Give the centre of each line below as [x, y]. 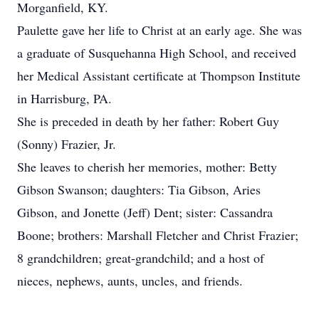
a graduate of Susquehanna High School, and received [157, 53]
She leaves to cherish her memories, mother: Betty [147, 167]
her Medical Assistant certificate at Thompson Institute [159, 75]
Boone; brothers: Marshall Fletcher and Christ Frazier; [158, 235]
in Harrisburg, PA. [64, 98]
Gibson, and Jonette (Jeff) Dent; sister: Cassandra [145, 212]
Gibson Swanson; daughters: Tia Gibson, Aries [139, 189]
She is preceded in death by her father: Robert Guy [148, 121]
